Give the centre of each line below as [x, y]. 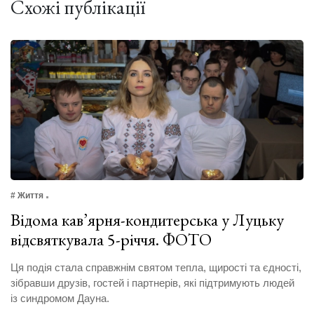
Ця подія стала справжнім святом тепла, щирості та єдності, [156, 268]
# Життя [27, 196]
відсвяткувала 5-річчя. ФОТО [111, 240]
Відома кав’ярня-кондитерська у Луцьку [147, 220]
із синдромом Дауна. [60, 299]
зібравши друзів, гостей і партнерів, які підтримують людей [152, 283]
